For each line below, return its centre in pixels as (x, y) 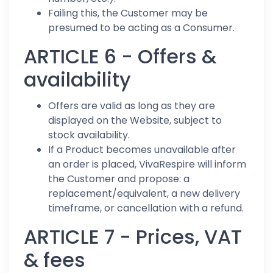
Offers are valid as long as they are (132, 106)
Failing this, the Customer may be (128, 13)
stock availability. (89, 135)
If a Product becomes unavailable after (142, 150)
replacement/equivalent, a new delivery (144, 193)
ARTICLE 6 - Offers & (120, 56)
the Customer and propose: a (119, 179)
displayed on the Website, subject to (135, 120)
